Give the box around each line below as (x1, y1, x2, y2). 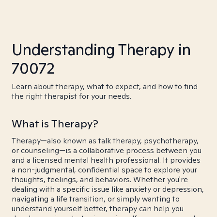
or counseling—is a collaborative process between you (12, 145, 201, 155)
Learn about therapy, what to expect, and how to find (12, 81, 198, 92)
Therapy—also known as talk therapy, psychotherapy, (12, 136, 199, 146)
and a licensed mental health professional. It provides (12, 155, 201, 165)
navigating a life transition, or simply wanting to (12, 194, 180, 204)
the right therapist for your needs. (12, 91, 131, 101)
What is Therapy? (12, 117, 98, 130)
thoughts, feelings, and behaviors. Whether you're (12, 174, 188, 185)
